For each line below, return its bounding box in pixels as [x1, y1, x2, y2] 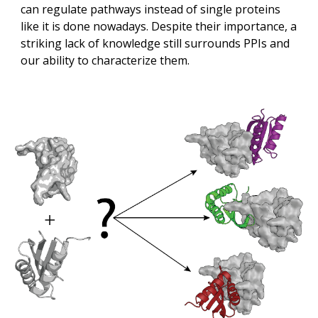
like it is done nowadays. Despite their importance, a [21, 18, 297, 34]
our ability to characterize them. [21, 53, 193, 68]
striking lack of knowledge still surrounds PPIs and [21, 35, 290, 51]
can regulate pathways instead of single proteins [21, 1, 281, 17]
